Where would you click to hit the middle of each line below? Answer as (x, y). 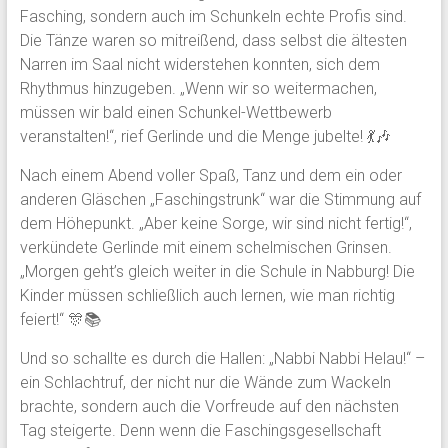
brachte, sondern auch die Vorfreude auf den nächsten (209, 406)
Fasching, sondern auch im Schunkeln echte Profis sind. (213, 16)
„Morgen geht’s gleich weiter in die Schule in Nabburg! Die (217, 271)
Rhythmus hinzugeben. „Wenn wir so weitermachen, (198, 88)
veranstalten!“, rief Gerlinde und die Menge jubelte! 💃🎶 (205, 136)
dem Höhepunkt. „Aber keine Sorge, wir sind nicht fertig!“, (215, 223)
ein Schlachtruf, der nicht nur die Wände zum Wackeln (205, 382)
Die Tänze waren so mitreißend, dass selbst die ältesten (213, 40)
